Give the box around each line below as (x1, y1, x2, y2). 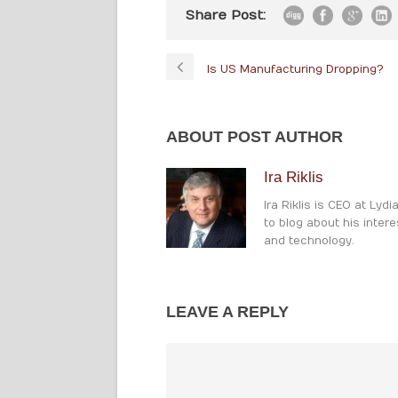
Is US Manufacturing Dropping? (207, 63, 383, 76)
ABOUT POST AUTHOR (166, 128, 343, 146)
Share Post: (186, 7, 266, 23)
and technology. (264, 235, 354, 247)
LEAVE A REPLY (166, 303, 289, 321)
